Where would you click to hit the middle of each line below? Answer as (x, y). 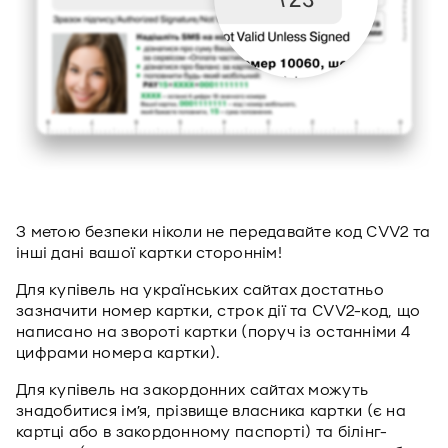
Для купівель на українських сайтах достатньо (200, 290)
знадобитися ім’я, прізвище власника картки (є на (211, 411)
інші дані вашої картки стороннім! (149, 253)
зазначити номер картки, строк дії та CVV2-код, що (218, 311)
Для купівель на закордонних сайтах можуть (192, 390)
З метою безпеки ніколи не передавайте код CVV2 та (223, 232)
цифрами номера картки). (118, 353)
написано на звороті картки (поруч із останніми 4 (213, 332)
